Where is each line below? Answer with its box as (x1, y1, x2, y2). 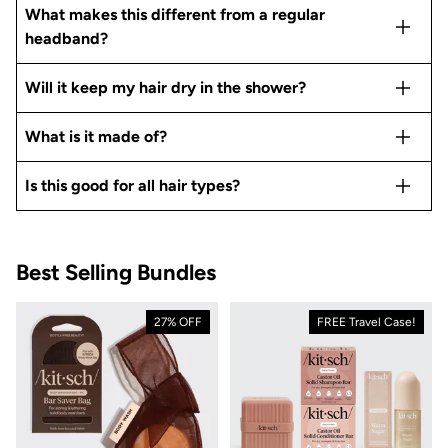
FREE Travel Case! (317, 314, 416, 329)
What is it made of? (25, 126, 167, 146)
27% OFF (154, 314, 202, 329)
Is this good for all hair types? (25, 175, 240, 195)
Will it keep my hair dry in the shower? (25, 77, 306, 97)
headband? (25, 28, 108, 48)
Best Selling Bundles (16, 258, 216, 286)
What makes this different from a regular (25, 4, 325, 24)
